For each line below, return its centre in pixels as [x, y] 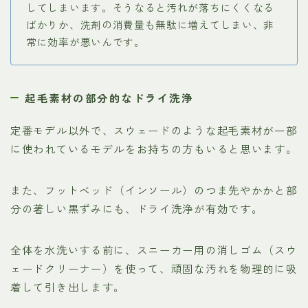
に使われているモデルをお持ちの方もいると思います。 [154, 148]
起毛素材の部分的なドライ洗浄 [109, 97]
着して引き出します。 [68, 286]
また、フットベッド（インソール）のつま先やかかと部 [154, 189]
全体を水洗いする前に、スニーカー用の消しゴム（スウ [154, 249]
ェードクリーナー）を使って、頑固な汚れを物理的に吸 [154, 268]
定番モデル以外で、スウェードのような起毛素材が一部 [154, 130]
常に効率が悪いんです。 [86, 42]
